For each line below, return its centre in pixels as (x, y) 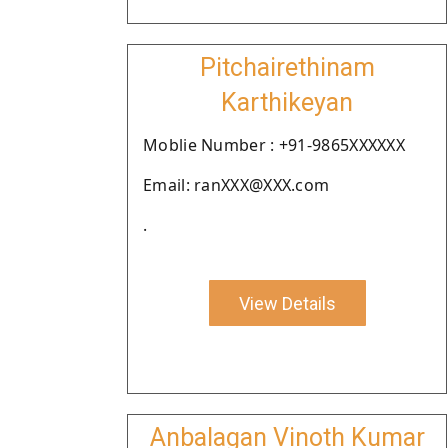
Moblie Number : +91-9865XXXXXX (274, 145)
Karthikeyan (287, 102)
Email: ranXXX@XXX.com (236, 185)
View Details (287, 303)
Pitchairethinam (287, 67)
